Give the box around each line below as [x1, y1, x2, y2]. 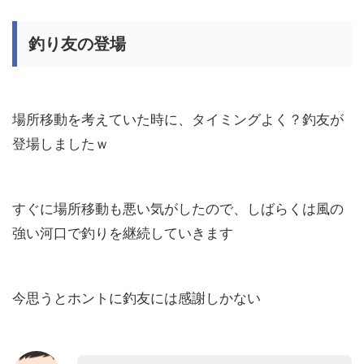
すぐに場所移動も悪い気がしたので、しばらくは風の [12, 201, 344, 218]
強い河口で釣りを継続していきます [12, 225, 233, 242]
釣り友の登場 [28, 34, 126, 54]
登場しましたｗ [12, 136, 109, 153]
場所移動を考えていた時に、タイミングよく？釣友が [12, 111, 344, 128]
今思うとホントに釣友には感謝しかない [12, 290, 261, 307]
